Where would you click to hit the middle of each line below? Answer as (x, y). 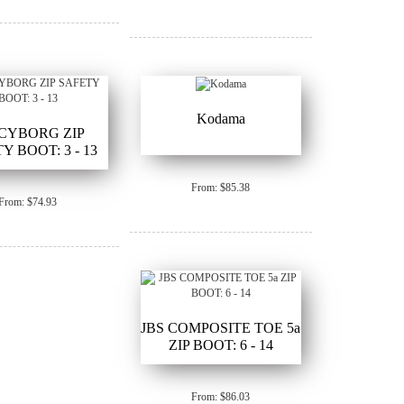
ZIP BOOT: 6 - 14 (220, 344)
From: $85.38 (221, 187)
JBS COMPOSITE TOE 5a (221, 327)
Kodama (220, 118)
